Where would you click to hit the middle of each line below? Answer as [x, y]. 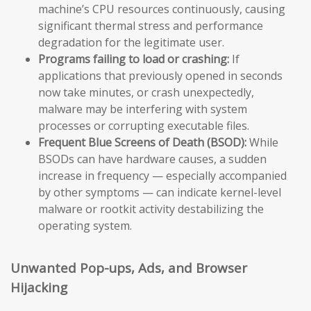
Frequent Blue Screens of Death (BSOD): [142, 143]
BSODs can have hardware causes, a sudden [152, 159]
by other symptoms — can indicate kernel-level [160, 193]
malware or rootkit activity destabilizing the [151, 209]
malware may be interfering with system [143, 109]
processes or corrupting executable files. [144, 126]
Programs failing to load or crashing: [134, 59]
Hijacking [39, 287]
